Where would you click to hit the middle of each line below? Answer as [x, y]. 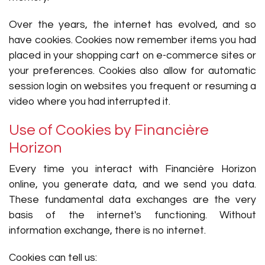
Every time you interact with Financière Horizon [132, 169]
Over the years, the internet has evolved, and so [132, 25]
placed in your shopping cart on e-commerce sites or [132, 56]
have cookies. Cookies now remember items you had [132, 40]
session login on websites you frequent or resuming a [132, 86]
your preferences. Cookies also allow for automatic [132, 71]
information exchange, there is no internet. [107, 231]
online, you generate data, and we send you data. [132, 185]
